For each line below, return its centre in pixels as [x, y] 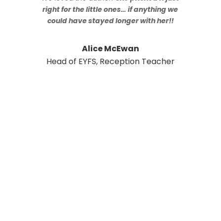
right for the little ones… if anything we [110, 10]
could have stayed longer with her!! [110, 21]
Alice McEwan [110, 49]
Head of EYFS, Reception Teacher [110, 62]
